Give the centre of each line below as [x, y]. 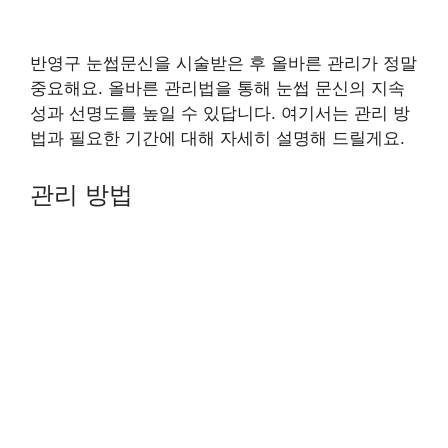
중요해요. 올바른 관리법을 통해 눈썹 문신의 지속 [217, 88]
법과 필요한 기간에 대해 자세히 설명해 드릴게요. [217, 138]
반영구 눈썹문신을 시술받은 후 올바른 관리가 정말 [223, 63]
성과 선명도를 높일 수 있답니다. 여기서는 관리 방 [220, 113]
